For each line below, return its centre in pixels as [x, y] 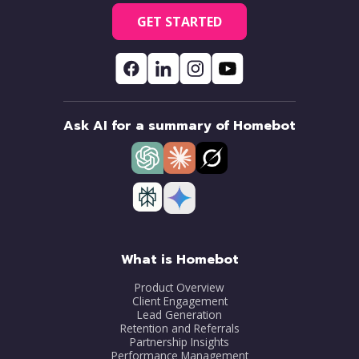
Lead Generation [179, 314]
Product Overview [179, 287]
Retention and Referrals [179, 328]
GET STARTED [179, 21]
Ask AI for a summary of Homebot [179, 125]
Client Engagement [179, 301]
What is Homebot [179, 259]
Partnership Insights [179, 341]
